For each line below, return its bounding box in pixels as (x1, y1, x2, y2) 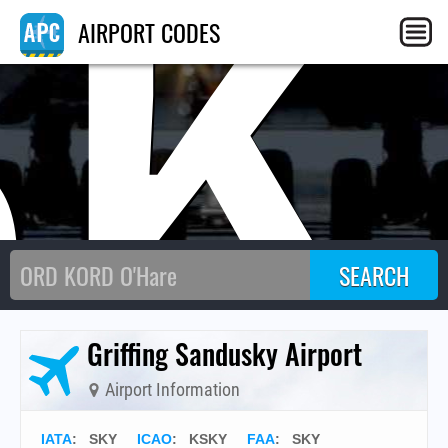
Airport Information (101, 379, 240, 400)
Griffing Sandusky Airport (87, 333, 362, 374)
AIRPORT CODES (72, 14, 220, 50)
